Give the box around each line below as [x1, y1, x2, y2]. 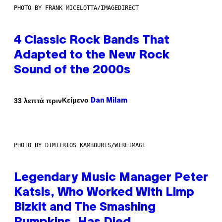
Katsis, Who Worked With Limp [14, 187, 194, 199]
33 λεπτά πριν [14, 96, 62, 105]
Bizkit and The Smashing [14, 202, 156, 214]
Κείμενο [62, 96, 91, 105]
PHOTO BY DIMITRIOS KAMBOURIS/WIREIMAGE [14, 142, 146, 149]
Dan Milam [91, 98, 127, 105]
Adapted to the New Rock [14, 50, 169, 61]
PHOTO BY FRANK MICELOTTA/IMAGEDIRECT [14, 4, 139, 12]
